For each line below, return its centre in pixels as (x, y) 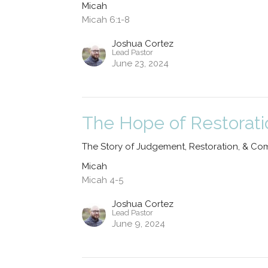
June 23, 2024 (141, 63)
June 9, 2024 (139, 223)
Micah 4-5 (103, 180)
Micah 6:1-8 (106, 19)
